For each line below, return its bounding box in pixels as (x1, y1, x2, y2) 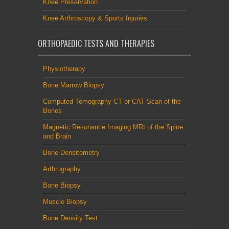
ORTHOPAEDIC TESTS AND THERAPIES (38, 37, 154, 50)
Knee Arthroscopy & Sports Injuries (43, 14, 147, 22)
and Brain (43, 132, 71, 140)
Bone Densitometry (43, 148, 100, 156)
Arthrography (43, 165, 81, 173)
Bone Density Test (43, 214, 98, 222)
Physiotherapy (43, 64, 85, 73)
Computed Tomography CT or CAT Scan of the (43, 97, 181, 105)
